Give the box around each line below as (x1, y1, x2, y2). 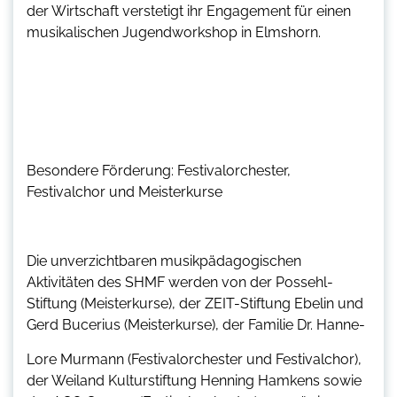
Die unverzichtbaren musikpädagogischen (27, 252, 301, 269)
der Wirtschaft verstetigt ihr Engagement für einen (27, 2, 351, 19)
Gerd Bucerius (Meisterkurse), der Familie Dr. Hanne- (27, 315, 365, 333)
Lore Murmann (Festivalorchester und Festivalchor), (27, 350, 362, 368)
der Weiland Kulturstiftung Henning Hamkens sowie (27, 371, 362, 389)
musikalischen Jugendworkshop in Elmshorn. (27, 23, 321, 41)
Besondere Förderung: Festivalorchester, (27, 161, 291, 179)
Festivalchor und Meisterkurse (27, 183, 222, 200)
